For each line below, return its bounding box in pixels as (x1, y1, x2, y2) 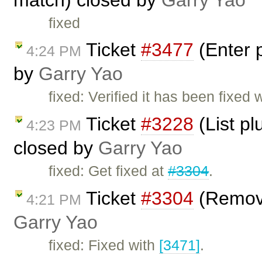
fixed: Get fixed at (49, 163, 168, 180)
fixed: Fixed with (49, 236, 160, 253)
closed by (13, 137, 98, 159)
